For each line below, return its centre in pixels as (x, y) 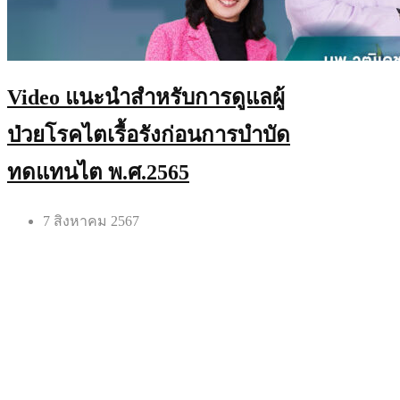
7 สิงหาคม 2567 (91, 221)
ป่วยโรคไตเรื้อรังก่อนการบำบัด (149, 135)
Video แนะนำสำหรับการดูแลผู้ (146, 98)
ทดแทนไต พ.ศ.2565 (98, 173)
